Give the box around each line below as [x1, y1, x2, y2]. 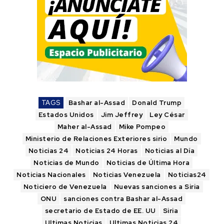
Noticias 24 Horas [75, 146, 138, 155]
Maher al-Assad [57, 122, 112, 131]
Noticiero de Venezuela [23, 182, 107, 191]
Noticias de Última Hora [106, 158, 189, 167]
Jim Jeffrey [100, 110, 142, 119]
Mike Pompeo [118, 122, 166, 131]
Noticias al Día [144, 146, 195, 155]
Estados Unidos [38, 110, 94, 119]
